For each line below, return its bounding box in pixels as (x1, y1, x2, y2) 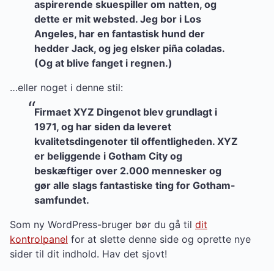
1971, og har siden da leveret (34, 120, 171, 133)
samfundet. (34, 194, 89, 206)
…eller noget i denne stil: (10, 81, 123, 94)
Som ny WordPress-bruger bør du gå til (10, 218, 195, 231)
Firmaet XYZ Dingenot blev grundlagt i (34, 106, 217, 118)
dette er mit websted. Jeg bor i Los (34, 13, 201, 25)
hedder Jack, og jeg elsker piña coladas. (34, 42, 224, 54)
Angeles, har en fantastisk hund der (34, 28, 205, 40)
